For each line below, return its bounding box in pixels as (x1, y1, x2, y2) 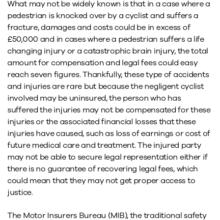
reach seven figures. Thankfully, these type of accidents (7, 69, 209, 81)
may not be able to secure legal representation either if (7, 152, 208, 163)
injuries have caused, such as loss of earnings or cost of (7, 128, 211, 139)
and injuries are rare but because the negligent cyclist (7, 81, 204, 92)
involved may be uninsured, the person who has (7, 93, 181, 104)
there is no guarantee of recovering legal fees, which (7, 164, 198, 175)
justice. (7, 187, 33, 198)
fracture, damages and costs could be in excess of (7, 22, 191, 33)
